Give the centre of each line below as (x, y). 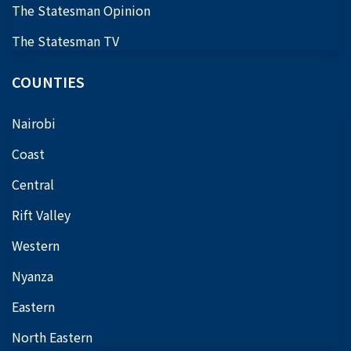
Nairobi (34, 123)
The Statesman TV (65, 40)
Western (36, 245)
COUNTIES (48, 81)
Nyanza (33, 275)
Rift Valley (41, 214)
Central (33, 184)
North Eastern (52, 337)
